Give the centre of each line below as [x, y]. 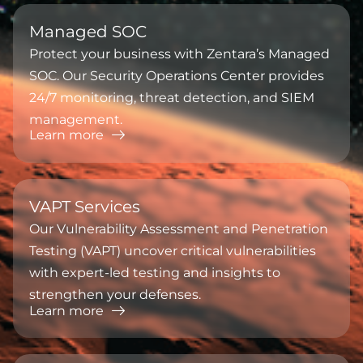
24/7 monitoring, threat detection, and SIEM [172, 97]
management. [76, 119]
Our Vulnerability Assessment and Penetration [179, 229]
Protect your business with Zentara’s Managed [179, 53]
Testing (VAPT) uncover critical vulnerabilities [173, 251]
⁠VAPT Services [85, 207]
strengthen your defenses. [115, 295]
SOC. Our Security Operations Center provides [177, 75]
